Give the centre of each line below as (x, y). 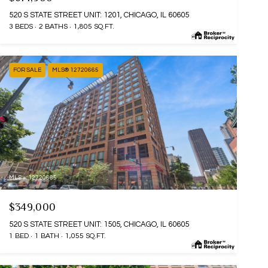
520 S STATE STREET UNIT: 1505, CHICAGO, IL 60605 (99, 224)
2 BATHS (53, 27)
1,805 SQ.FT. (94, 27)
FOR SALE (27, 70)
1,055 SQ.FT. (85, 236)
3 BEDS (21, 27)
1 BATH (47, 236)
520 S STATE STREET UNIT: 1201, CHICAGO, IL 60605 (99, 15)
